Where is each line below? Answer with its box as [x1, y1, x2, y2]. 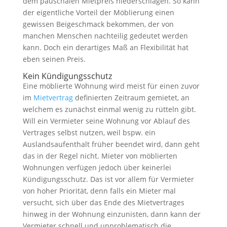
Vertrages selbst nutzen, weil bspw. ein [22, 127, 156, 137]
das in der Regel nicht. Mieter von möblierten [22, 150, 177, 161]
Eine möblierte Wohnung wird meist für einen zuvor [22, 81, 200, 91]
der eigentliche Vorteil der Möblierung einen [22, 7, 174, 17]
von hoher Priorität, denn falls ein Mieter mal [22, 185, 176, 196]
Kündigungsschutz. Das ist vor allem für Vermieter [22, 174, 194, 184]
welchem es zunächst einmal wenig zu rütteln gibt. [22, 104, 196, 114]
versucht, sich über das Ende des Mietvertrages [22, 197, 184, 207]
